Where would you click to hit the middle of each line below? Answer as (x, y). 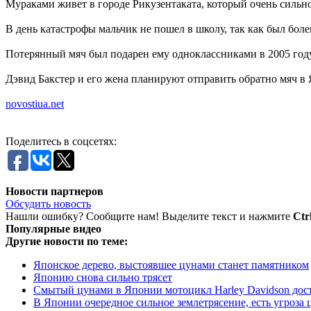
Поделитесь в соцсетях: (61, 141)
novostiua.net (35, 103)
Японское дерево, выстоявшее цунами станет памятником (171, 264)
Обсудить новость (48, 203)
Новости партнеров (54, 191)
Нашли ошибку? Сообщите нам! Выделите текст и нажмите (149, 216)
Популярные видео (53, 228)
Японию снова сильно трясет (103, 277)
